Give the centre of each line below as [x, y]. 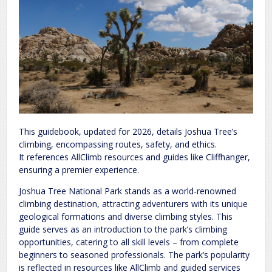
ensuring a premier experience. [79, 170]
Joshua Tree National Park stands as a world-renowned [127, 191]
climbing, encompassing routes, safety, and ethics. [118, 144]
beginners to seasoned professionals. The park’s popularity [134, 255]
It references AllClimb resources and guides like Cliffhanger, [134, 157]
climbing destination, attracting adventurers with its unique [133, 204]
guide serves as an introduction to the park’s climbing [123, 229]
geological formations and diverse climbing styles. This [126, 217]
